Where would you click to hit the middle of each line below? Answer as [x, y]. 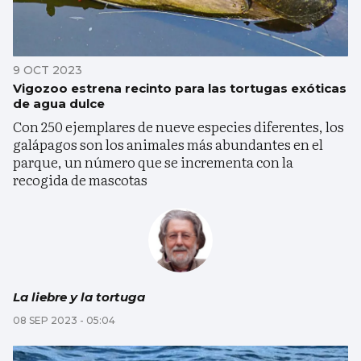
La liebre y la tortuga [79, 297]
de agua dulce [59, 104]
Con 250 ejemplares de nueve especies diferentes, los [178, 127]
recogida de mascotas [80, 180]
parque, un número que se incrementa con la [153, 162]
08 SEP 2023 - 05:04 [64, 320]
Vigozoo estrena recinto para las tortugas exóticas [180, 89]
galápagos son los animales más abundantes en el [168, 144]
